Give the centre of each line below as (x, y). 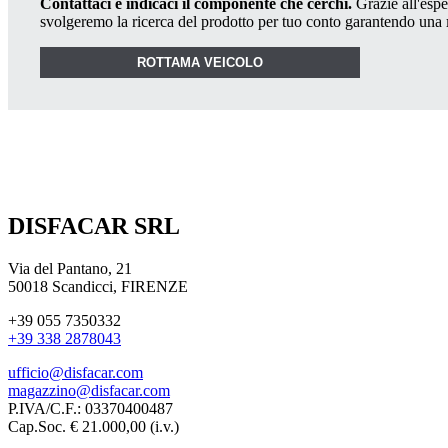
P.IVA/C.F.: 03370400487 (90, 409)
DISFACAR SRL (94, 226)
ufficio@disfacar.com (75, 373)
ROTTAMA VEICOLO (200, 63)
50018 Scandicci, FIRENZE (98, 287)
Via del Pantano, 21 (70, 269)
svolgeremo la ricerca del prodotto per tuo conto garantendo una (243, 21)
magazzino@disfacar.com (89, 391)
